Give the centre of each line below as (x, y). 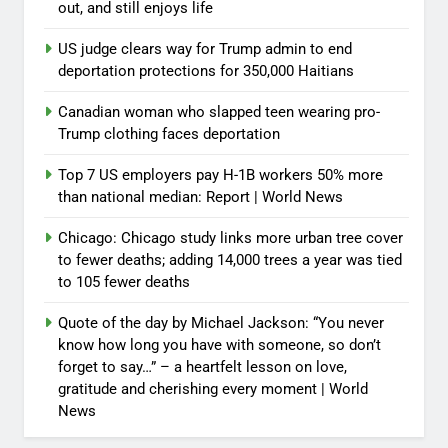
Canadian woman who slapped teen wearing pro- (219, 112)
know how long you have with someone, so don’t (219, 345)
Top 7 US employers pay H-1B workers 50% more (220, 175)
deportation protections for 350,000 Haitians (206, 71)
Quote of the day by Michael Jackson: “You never (221, 323)
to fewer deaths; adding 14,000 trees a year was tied (230, 260)
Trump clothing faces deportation (169, 134)
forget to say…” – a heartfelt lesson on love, (202, 367)
